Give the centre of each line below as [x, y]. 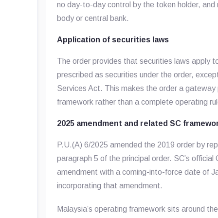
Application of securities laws [113, 40]
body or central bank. [93, 18]
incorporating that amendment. [110, 186]
